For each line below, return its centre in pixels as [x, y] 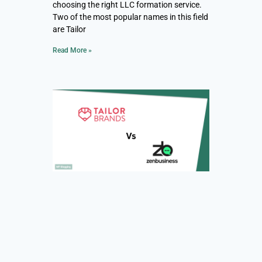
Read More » [72, 51]
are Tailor [69, 30]
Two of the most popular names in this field [130, 17]
